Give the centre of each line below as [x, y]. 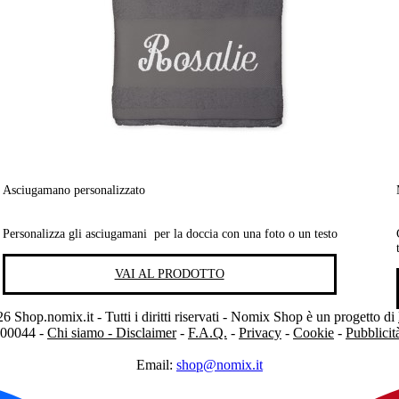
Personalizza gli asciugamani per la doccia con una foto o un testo [170, 233]
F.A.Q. [208, 332]
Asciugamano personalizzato [73, 191]
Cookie [313, 332]
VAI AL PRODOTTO [169, 273]
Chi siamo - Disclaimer [112, 332]
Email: [156, 364]
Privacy [260, 332]
